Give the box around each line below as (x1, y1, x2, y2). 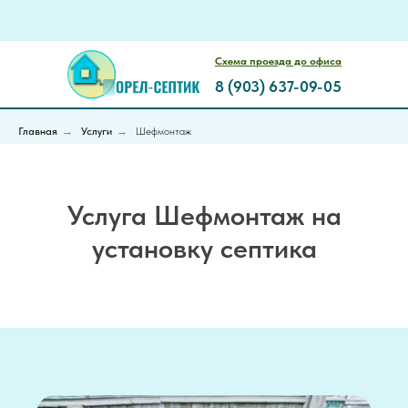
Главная (18, 125, 57, 138)
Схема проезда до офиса (215, 55, 342, 67)
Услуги (81, 125, 112, 138)
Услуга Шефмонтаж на (66, 199, 342, 231)
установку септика (91, 231, 317, 264)
